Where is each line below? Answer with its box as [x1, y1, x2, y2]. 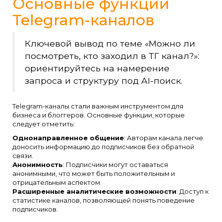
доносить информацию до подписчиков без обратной [12, 142, 194, 151]
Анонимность [12, 160, 63, 168]
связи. [12, 151, 33, 160]
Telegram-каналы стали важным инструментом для [12, 102, 183, 110]
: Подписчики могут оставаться [63, 160, 168, 168]
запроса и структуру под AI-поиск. [25, 75, 182, 86]
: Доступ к [176, 187, 209, 195]
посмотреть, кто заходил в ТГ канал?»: [25, 50, 199, 61]
